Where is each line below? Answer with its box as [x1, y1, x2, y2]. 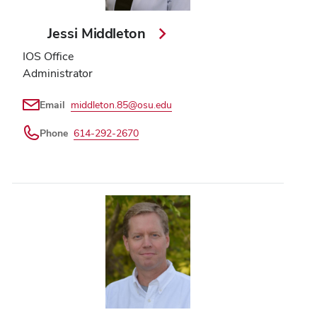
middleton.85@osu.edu [71, 98, 172, 111]
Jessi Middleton [47, 23, 150, 42]
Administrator [23, 65, 93, 81]
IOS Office [23, 48, 74, 64]
